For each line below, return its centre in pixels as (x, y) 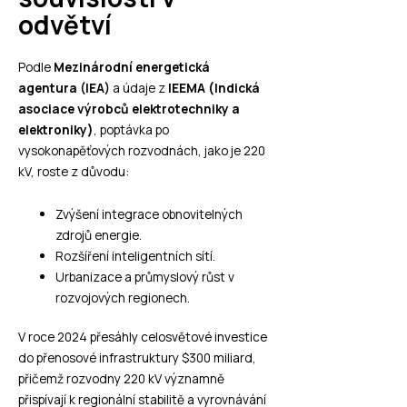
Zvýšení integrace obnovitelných (149, 213)
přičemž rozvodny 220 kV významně (121, 379)
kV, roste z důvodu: (74, 171)
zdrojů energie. (99, 234)
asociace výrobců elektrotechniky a (129, 108)
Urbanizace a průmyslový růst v (145, 276)
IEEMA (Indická (214, 87)
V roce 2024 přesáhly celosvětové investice (143, 337)
